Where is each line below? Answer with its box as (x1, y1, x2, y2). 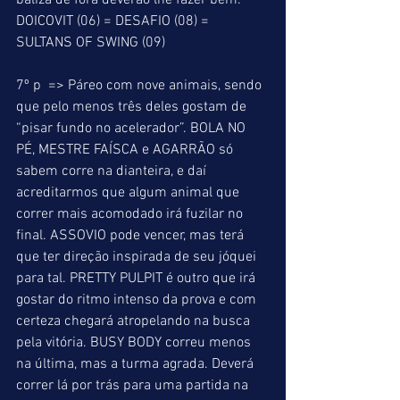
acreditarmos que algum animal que (16, 184, 243, 202)
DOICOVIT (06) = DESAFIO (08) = (16, 12, 212, 30)
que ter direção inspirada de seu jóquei (16, 248, 260, 266)
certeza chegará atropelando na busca (16, 312, 254, 330)
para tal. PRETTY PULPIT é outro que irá (16, 270, 259, 287)
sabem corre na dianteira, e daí (16, 162, 210, 180)
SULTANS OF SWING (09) (16, 34, 169, 52)
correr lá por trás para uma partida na (16, 377, 252, 395)
